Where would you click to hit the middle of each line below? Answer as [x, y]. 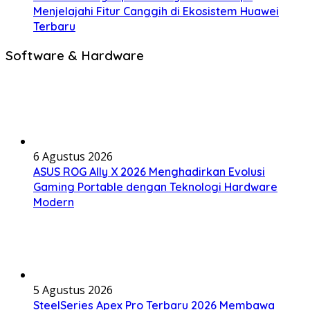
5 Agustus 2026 [73, 290]
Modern [54, 202]
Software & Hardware [75, 55]
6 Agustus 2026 [73, 157]
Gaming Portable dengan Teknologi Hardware [155, 187]
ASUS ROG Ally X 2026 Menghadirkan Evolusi [149, 172]
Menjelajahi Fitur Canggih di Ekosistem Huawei [156, 11]
